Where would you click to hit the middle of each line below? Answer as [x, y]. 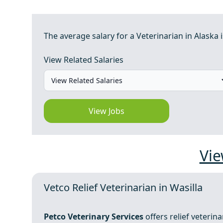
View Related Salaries [84, 60]
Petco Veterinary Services [95, 217]
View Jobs [107, 111]
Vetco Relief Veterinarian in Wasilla [123, 187]
